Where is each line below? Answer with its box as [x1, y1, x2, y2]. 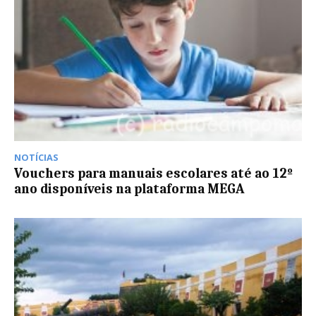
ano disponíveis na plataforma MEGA [14, 181, 245, 197]
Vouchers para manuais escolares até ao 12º [14, 166, 293, 182]
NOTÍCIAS [14, 151, 59, 164]
